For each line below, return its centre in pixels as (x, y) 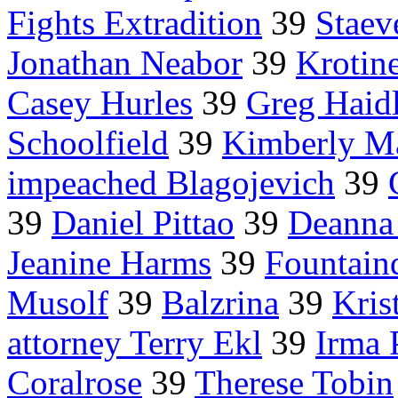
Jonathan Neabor (125, 63)
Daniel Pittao (143, 223)
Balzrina (220, 303)
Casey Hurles (100, 103)
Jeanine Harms (109, 263)
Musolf (58, 303)
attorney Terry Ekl (135, 343)
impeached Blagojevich (171, 183)
